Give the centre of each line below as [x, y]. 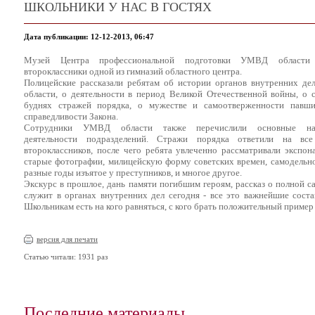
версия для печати [67, 239]
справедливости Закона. [71, 116]
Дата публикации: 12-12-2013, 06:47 [89, 37]
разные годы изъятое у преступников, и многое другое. [133, 173]
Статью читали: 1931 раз [66, 257]
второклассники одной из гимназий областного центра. [133, 71]
